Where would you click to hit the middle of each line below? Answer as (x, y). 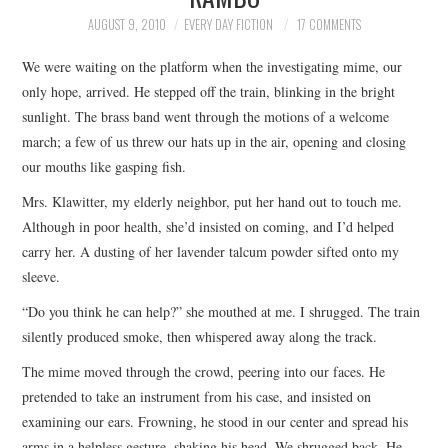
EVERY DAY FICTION (228, 24)
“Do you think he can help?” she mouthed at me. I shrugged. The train (221, 311)
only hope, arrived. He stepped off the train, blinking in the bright (209, 91)
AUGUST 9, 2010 (126, 24)
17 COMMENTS (328, 24)
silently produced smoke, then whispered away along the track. (200, 336)
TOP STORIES (89, 27)
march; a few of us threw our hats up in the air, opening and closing (214, 141)
